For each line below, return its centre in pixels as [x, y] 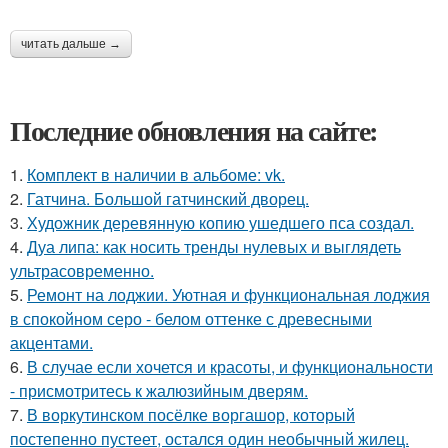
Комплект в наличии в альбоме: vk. [156, 175]
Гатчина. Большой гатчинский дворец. [168, 199]
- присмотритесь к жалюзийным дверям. [159, 391]
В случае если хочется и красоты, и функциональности [230, 367]
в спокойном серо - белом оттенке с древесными [191, 319]
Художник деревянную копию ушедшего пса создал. [220, 223]
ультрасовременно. [82, 271]
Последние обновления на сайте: [194, 131]
